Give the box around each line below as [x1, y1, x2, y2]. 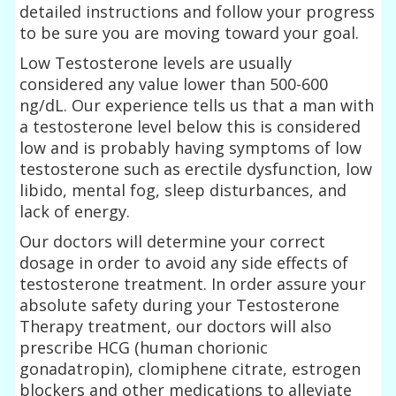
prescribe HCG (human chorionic [19, 336, 269, 358]
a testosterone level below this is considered [19, 115, 362, 137]
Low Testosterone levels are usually [19, 51, 293, 73]
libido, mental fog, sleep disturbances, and [19, 179, 347, 201]
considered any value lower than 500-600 [19, 72, 329, 95]
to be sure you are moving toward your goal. [19, 21, 360, 43]
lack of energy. [19, 200, 131, 222]
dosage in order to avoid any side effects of [19, 251, 349, 273]
